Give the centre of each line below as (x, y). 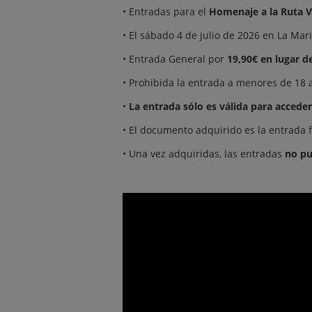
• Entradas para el (166, 11)
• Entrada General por (175, 59)
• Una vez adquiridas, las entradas (204, 154)
